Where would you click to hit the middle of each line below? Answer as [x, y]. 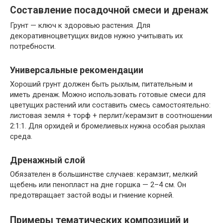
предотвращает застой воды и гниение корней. [92, 195]
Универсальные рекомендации [77, 70]
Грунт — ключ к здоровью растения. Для [80, 25]
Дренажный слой [48, 160]
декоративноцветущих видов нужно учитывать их [96, 36]
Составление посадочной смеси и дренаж [109, 10]
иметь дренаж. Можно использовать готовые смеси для [108, 95]
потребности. [33, 46]
